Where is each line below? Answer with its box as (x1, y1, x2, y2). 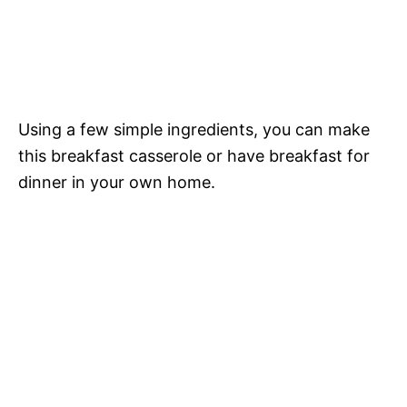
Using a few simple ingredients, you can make (18, 120, 370, 139)
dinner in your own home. (18, 173, 215, 192)
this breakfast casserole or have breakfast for (18, 146, 370, 165)
